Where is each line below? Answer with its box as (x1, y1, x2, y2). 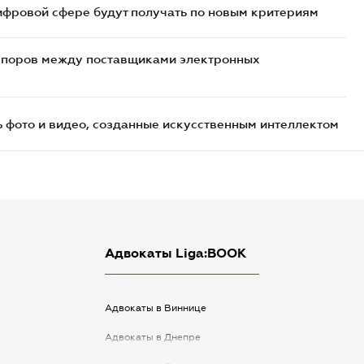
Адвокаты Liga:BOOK (104, 245, 246, 261)
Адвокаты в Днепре (104, 331, 201, 343)
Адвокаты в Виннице (104, 302, 206, 314)
